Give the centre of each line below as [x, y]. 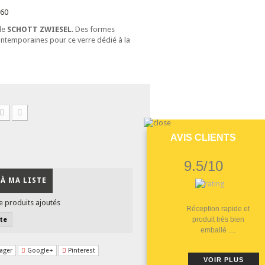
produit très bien [218, 219]
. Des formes [93, 29]
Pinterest [80, 250]
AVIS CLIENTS [203, 137]
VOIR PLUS [224, 259]
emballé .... [218, 230]
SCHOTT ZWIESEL [39, 29]
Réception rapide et [218, 209]
